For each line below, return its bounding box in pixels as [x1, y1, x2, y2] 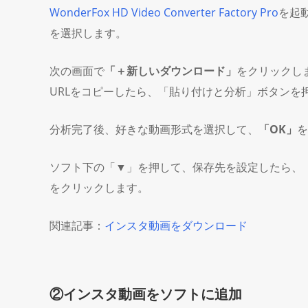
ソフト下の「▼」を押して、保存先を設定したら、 [49, 159, 302, 175]
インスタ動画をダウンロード [104, 218, 247, 233]
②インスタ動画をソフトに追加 [49, 285, 242, 303]
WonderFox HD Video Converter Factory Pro [49, 5, 278, 20]
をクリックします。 [49, 180, 148, 195]
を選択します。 [49, 25, 126, 41]
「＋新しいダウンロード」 [104, 63, 236, 78]
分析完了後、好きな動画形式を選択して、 [49, 122, 258, 137]
